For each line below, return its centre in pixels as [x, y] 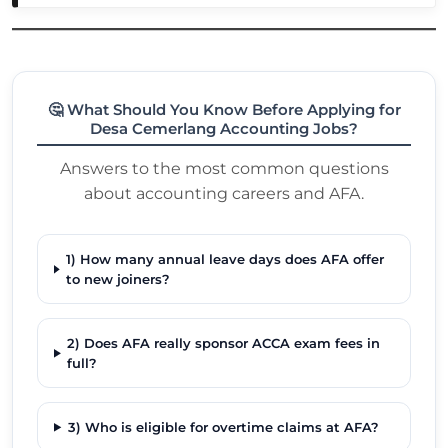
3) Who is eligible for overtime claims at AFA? [223, 427]
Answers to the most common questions [224, 169]
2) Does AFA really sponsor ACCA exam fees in [224, 343]
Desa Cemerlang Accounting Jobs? [224, 129]
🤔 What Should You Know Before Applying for [224, 110]
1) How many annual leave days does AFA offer [224, 259]
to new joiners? [117, 279]
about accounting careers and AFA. [224, 194]
